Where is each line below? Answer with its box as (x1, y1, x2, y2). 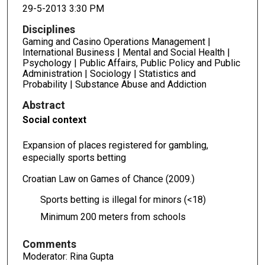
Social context (22, 114, 86, 125)
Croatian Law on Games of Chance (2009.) (22, 173, 195, 185)
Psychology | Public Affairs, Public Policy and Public (22, 57, 240, 69)
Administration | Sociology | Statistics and (22, 67, 196, 79)
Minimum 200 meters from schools (40, 211, 186, 223)
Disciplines (22, 22, 75, 35)
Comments (22, 238, 76, 251)
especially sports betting (22, 151, 126, 163)
